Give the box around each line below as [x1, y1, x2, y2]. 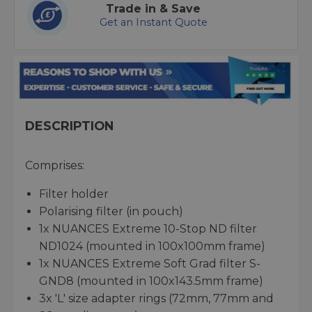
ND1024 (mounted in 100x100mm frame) [39, 240, 265, 253]
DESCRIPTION [25, 118, 114, 134]
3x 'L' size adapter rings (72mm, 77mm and [39, 292, 274, 306]
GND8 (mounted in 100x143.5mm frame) [39, 274, 263, 288]
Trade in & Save [106, 2, 201, 16]
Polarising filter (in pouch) [39, 205, 183, 219]
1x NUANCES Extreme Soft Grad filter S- [39, 257, 260, 271]
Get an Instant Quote [99, 16, 208, 29]
